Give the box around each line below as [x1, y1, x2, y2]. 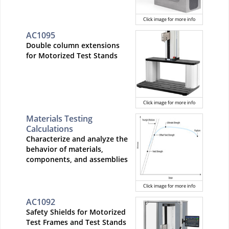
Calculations [26, 123, 73, 134]
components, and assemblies [26, 154, 128, 164]
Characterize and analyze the [26, 133, 128, 144]
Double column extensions [26, 40, 120, 50]
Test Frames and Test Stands [26, 217, 126, 227]
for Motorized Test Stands [26, 50, 118, 60]
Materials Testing [26, 112, 93, 124]
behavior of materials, [26, 144, 103, 154]
